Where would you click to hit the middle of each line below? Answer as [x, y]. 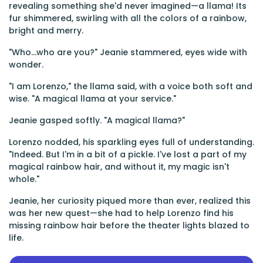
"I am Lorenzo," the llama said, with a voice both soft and [131, 86]
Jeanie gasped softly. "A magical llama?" [97, 120]
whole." [24, 179]
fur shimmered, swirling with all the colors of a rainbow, [128, 18]
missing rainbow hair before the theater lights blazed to [129, 225]
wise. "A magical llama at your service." [92, 99]
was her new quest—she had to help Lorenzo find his [121, 213]
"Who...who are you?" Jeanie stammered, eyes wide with [128, 52]
